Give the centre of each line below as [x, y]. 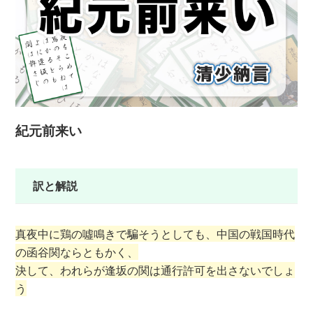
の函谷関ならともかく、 [77, 252]
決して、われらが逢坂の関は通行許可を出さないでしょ [155, 270]
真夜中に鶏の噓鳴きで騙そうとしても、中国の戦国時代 [155, 233]
